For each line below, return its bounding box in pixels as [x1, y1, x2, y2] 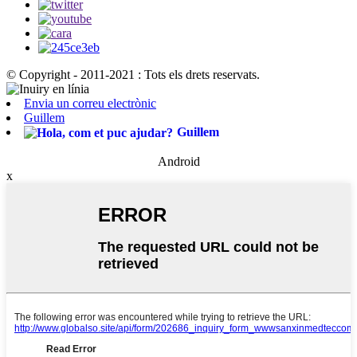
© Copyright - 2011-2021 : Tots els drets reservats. [6, 68, 260, 82]
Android [157, 155, 200, 169]
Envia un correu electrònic [24, 96, 156, 111]
